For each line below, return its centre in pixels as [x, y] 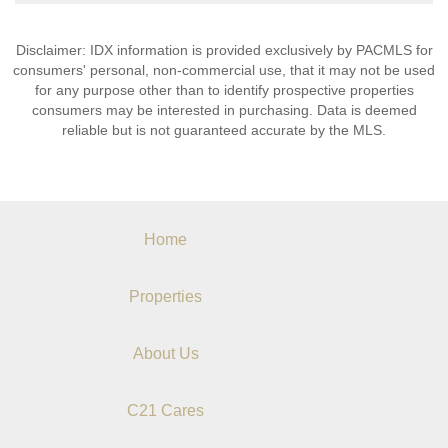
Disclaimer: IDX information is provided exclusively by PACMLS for [224, 50]
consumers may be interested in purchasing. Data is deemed [224, 110]
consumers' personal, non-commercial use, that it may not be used [224, 70]
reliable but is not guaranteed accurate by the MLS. [224, 130]
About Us [165, 353]
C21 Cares [166, 410]
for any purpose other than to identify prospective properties [224, 90]
